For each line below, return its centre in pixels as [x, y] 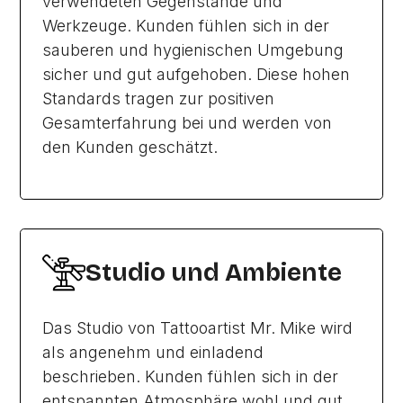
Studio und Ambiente [214, 273]
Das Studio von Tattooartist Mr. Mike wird [198, 328]
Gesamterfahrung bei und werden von [188, 123]
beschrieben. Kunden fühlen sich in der [191, 376]
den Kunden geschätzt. [130, 147]
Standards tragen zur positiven [159, 99]
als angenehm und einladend [153, 352]
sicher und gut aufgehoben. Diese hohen [197, 74]
